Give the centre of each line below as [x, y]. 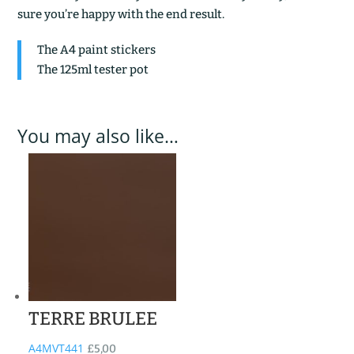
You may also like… [98, 136]
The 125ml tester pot [93, 69]
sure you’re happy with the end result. [121, 14]
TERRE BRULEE [93, 318]
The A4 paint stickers [97, 49]
